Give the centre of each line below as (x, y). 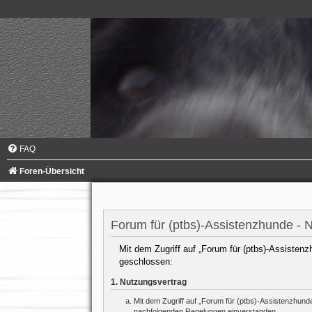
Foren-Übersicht (52, 171)
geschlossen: (146, 262)
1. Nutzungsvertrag (148, 282)
